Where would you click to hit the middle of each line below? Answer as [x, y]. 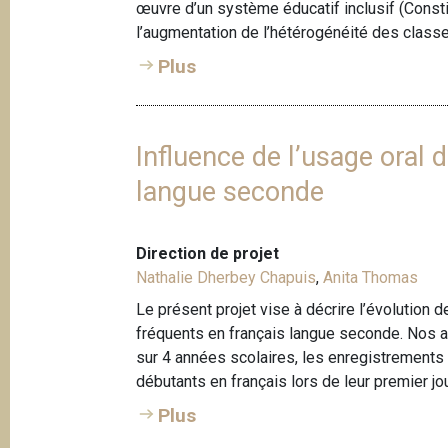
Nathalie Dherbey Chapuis [226, 278]
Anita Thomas [371, 278]
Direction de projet [208, 254]
